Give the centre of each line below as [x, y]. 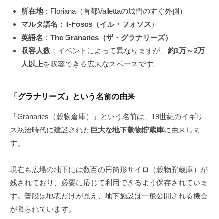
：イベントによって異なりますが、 [109, 51]
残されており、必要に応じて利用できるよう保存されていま [109, 183]
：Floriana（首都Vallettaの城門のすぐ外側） [115, 11]
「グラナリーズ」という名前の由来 [72, 96]
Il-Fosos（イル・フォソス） [111, 24]
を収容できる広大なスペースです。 [101, 64]
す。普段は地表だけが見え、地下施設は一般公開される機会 [109, 196]
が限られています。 [43, 209]
